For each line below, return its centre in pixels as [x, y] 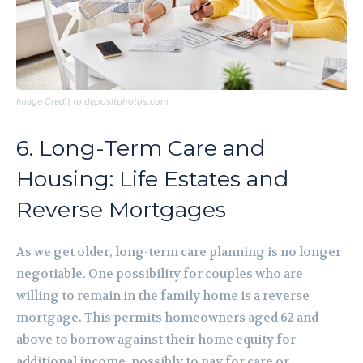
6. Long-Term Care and [141, 148]
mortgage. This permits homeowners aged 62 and [167, 318]
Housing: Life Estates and [152, 179]
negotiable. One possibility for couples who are [160, 274]
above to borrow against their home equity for [156, 340]
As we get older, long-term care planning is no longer [179, 252]
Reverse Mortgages [121, 210]
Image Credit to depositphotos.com [92, 102]
